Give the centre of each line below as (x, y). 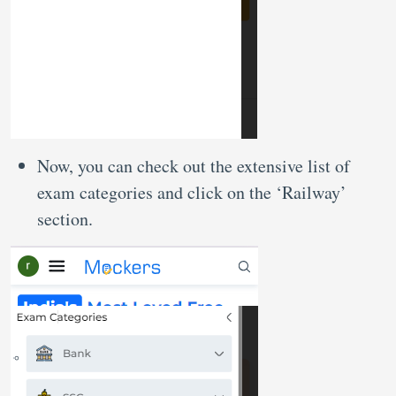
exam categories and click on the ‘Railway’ (192, 192)
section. (68, 219)
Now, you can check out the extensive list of (194, 166)
